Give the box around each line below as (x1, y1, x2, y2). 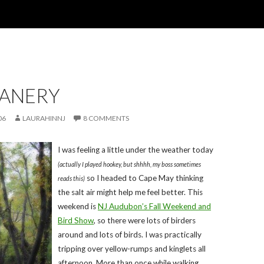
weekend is (58, 202, 98, 211)
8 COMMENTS (83, 114, 129, 123)
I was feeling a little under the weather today (58, 145, 213, 154)
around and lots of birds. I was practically (58, 230, 202, 239)
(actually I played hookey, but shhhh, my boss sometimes (58, 161, 201, 168)
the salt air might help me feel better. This (58, 187, 203, 197)
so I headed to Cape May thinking (85, 173, 203, 183)
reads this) (58, 175, 85, 182)
